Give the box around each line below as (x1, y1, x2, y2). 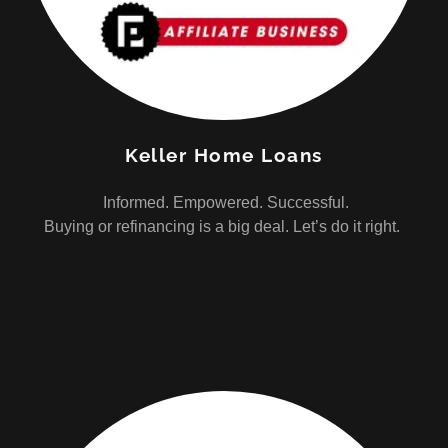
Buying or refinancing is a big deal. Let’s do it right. (44, 218, 404, 235)
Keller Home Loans (125, 144, 323, 166)
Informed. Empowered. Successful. (99, 194, 349, 211)
